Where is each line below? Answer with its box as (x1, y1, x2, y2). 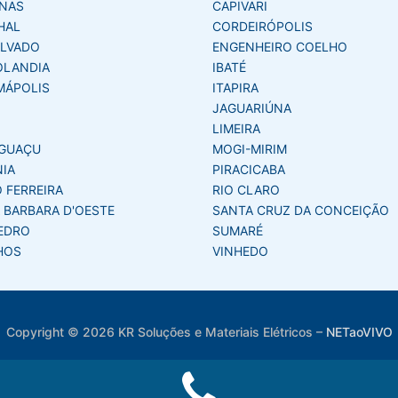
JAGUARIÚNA (212, 99, 291, 115)
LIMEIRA (212, 120, 260, 136)
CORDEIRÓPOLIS (212, 18, 313, 34)
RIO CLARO (212, 181, 280, 197)
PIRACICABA (212, 161, 285, 177)
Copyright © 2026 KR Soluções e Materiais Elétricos (5, 324, 316, 340)
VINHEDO (212, 243, 268, 259)
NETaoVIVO (325, 324, 393, 340)
